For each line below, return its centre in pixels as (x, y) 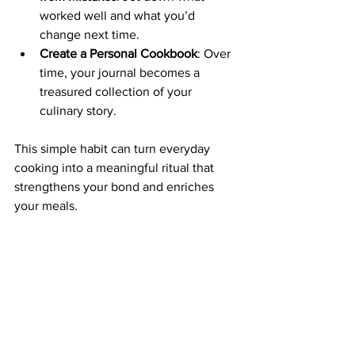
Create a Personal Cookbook (118, 53)
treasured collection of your (117, 92)
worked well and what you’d (119, 15)
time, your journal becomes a (121, 73)
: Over (216, 53)
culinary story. (78, 111)
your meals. (46, 206)
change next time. (90, 34)
